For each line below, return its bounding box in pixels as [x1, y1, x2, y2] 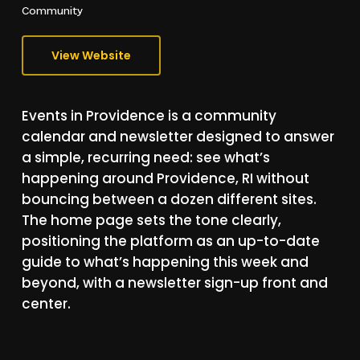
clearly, [231, 211, 281, 231]
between [92, 190, 154, 210]
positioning [21, 231, 100, 252]
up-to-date [237, 231, 320, 252]
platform [129, 231, 193, 252]
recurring [87, 148, 150, 168]
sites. [280, 190, 317, 210]
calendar [21, 127, 85, 147]
